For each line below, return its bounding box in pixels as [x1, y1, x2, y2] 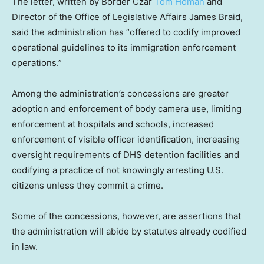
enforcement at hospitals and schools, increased [12, 118, 214, 130]
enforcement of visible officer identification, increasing [12, 133, 240, 145]
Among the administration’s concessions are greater [12, 87, 229, 99]
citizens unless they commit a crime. [12, 179, 163, 191]
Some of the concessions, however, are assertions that [12, 210, 241, 222]
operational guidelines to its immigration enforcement [12, 41, 236, 53]
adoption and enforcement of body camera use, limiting [12, 103, 242, 114]
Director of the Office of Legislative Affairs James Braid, [12, 11, 243, 22]
